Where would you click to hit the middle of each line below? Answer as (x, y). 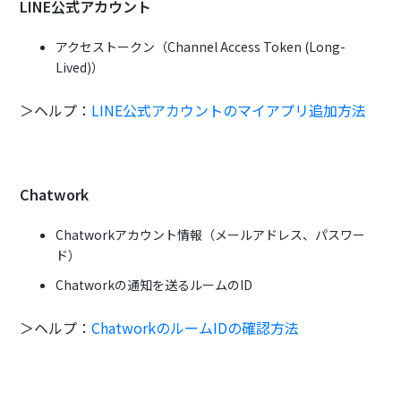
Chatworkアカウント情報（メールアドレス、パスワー (211, 235)
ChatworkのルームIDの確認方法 (196, 328)
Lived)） (80, 68)
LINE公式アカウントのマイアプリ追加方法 (229, 111)
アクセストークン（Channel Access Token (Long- (201, 47)
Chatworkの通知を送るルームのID (154, 285)
